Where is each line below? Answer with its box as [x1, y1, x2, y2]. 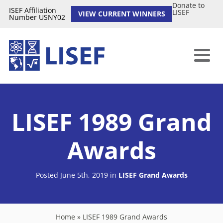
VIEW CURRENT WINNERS [78, 9, 165, 19]
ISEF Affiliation [8, 5, 56, 15]
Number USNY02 [8, 12, 65, 22]
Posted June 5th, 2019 [35, 170, 110, 180]
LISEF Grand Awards [118, 170, 188, 180]
